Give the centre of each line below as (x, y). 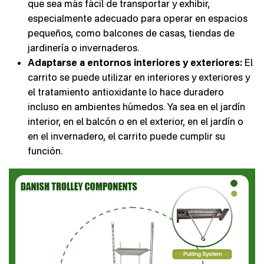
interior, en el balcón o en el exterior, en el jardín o (136, 122)
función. (45, 151)
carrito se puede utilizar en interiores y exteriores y (139, 77)
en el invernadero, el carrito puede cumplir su (126, 136)
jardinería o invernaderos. (83, 48)
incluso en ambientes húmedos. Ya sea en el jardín (136, 107)
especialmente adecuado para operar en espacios (138, 19)
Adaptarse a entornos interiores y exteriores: (135, 63)
